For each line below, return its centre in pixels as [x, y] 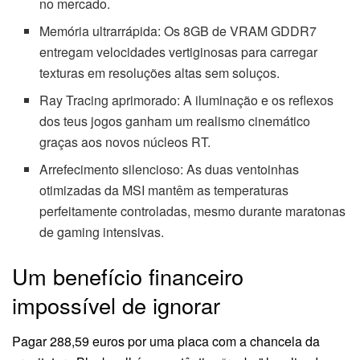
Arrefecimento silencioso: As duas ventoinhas [170, 170]
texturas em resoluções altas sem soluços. [160, 73]
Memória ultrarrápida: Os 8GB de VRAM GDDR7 [178, 31]
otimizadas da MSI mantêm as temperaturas [164, 190]
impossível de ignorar [116, 305]
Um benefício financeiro [128, 276]
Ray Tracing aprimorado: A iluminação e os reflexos [187, 100]
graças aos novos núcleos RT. [125, 142]
